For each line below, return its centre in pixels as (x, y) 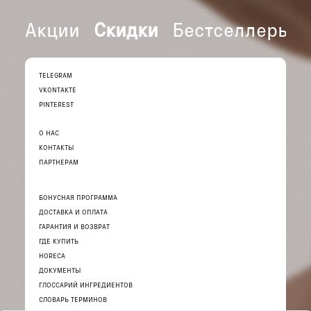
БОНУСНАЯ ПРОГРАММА (78, 197)
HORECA (52, 255)
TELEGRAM (56, 75)
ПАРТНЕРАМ (59, 161)
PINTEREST (56, 104)
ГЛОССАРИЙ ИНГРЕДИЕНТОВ (86, 284)
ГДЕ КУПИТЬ (59, 241)
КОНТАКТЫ (57, 147)
